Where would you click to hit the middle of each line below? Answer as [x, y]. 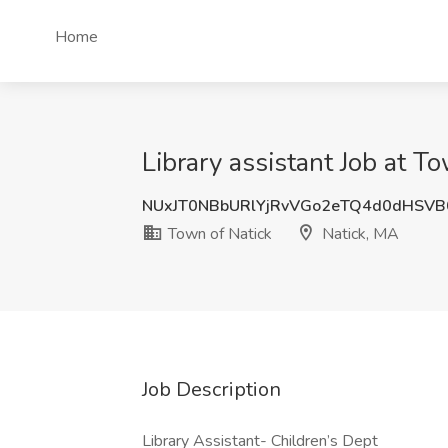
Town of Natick [218, 234]
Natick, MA [358, 234]
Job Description [211, 389]
